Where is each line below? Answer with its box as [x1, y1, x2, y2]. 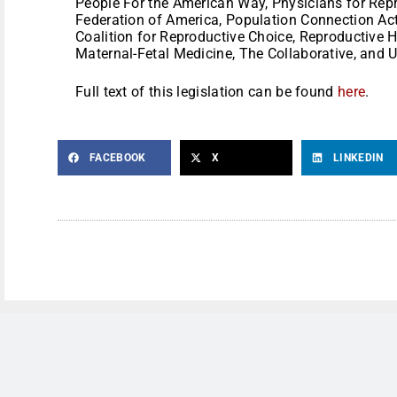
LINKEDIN [333, 151, 384, 164]
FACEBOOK [90, 151, 146, 164]
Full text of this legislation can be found [75, 82, 338, 100]
